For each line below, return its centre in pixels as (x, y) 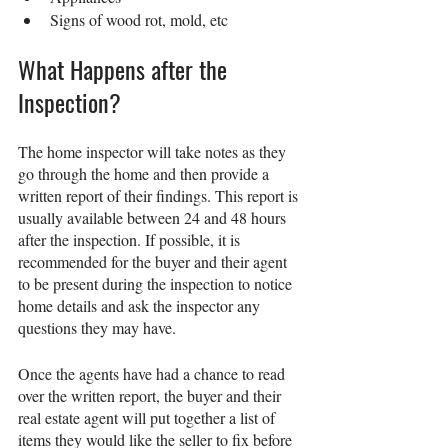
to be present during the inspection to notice (157, 284)
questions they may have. (101, 328)
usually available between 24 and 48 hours (154, 218)
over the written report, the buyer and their (151, 396)
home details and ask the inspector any (141, 306)
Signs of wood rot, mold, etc (139, 20)
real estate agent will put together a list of (148, 418)
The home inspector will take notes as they (154, 152)
